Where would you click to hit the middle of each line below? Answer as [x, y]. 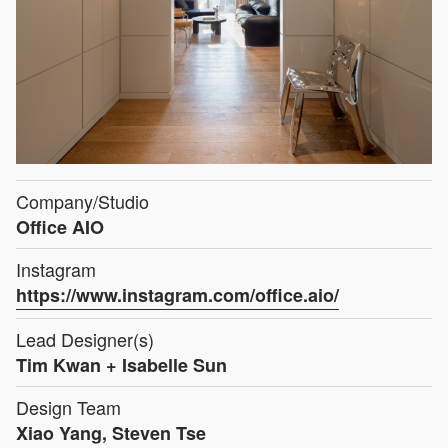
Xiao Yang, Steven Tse [111, 432]
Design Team [68, 406]
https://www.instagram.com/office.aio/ [177, 294]
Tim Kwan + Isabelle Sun [121, 364]
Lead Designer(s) [85, 338]
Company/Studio [82, 200]
